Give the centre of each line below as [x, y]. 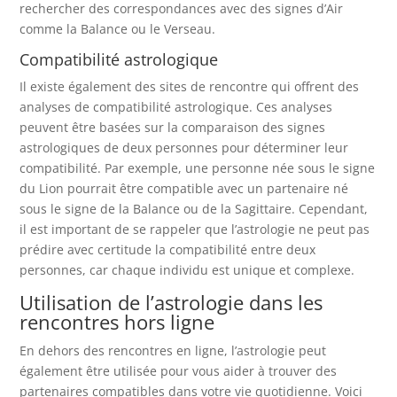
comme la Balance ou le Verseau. [118, 28]
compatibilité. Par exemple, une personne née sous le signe [198, 167]
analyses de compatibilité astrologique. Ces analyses [176, 106]
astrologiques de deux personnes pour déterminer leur [184, 147]
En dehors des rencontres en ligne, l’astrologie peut [173, 350]
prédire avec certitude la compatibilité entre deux [168, 249]
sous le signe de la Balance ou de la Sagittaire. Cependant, [194, 208]
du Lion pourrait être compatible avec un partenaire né [184, 188]
